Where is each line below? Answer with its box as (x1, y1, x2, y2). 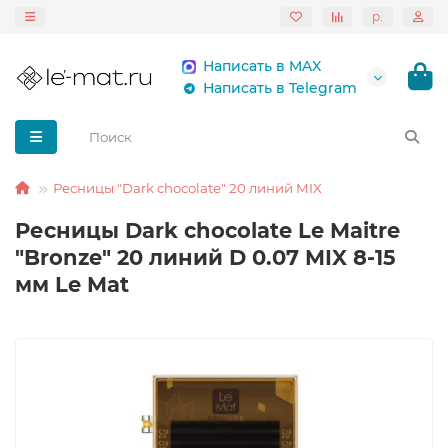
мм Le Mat (15, 272, 129, 297)
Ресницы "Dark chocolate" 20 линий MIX (53, 180, 322, 196)
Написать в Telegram (203, 79, 357, 97)
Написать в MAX (203, 57, 321, 75)
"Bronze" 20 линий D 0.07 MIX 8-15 (15, 245, 396, 270)
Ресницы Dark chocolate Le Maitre (15, 218, 400, 243)
